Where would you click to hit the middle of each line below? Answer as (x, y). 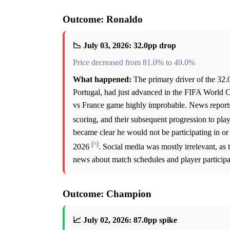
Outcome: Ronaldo (103, 19)
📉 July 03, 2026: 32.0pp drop (124, 45)
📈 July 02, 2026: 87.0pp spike (125, 220)
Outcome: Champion (107, 194)
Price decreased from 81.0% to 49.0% (134, 62)
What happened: (102, 79)
